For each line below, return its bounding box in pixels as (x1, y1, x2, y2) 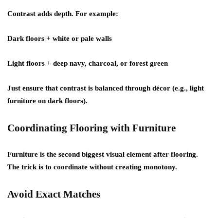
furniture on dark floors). (7, 97, 88, 105)
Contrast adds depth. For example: (7, 10, 118, 18)
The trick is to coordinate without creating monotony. (7, 163, 177, 171)
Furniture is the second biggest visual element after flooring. (7, 150, 198, 158)
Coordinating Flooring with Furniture (7, 122, 176, 134)
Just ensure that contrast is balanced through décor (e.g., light (7, 84, 204, 92)
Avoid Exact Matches (7, 188, 100, 200)
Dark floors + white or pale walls (7, 35, 112, 42)
